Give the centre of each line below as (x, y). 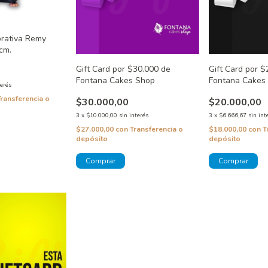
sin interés (133, 116)
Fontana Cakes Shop (115, 81)
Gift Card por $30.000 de (123, 69)
